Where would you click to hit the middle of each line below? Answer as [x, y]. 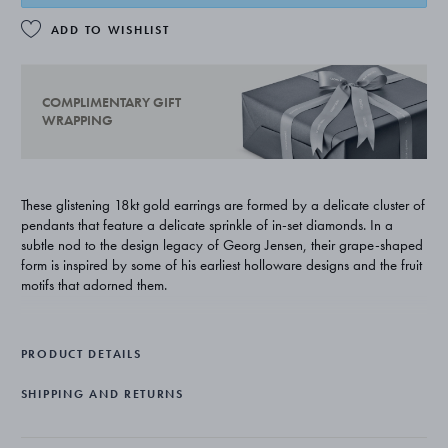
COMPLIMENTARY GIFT [111, 102]
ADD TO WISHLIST [110, 30]
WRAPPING [77, 120]
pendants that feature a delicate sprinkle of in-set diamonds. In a [206, 224]
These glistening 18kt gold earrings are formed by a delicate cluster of [222, 204]
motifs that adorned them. [93, 284]
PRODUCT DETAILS [81, 353]
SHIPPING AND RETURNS [102, 393]
